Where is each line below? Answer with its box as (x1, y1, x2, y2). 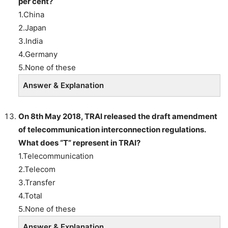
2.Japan (18, 22, 46, 33)
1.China (18, 9, 44, 19)
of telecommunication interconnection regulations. (18, 124, 206, 134)
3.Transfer (18, 177, 55, 187)
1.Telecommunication (18, 151, 94, 161)
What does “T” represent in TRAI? (18, 137, 140, 148)
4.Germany (18, 49, 58, 59)
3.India (18, 36, 43, 46)
